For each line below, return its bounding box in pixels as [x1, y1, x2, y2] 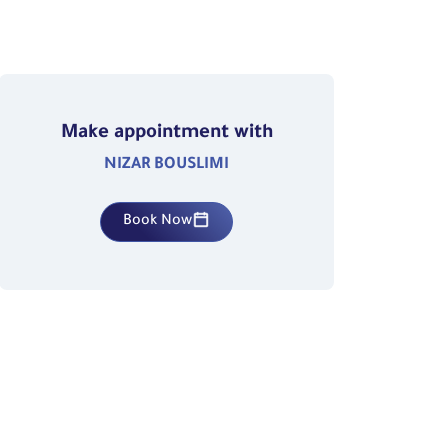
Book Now [123, 213, 193, 230]
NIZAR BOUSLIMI [104, 156, 230, 174]
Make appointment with [60, 123, 273, 144]
